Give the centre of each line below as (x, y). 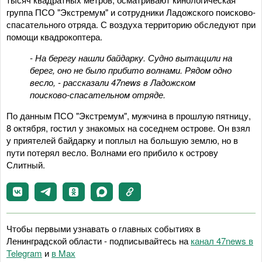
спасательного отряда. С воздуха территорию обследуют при (131, 24)
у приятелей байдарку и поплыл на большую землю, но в (122, 140)
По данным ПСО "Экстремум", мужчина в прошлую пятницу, (129, 115)
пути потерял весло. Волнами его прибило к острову (112, 152)
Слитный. (26, 164)
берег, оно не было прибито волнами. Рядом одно (131, 70)
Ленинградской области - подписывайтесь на (99, 240)
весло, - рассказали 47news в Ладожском (113, 82)
